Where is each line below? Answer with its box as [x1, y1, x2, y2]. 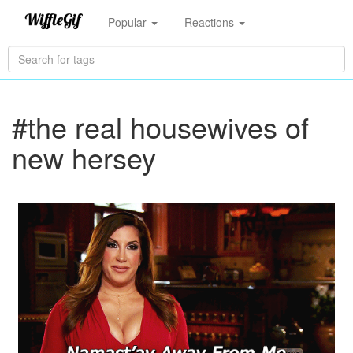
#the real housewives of [12, 106, 309, 147]
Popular [107, 13, 150, 30]
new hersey [12, 137, 156, 177]
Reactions [184, 13, 237, 30]
